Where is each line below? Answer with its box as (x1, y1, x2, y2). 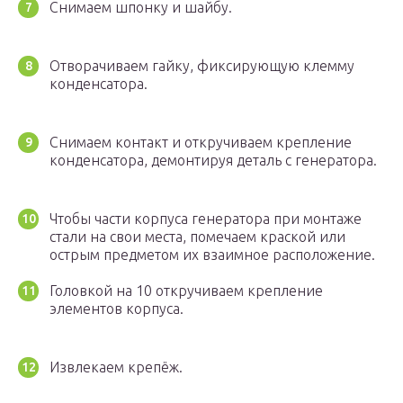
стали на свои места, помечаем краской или (49, 228, 345, 246)
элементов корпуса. (49, 300, 184, 318)
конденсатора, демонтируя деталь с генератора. (49, 152, 377, 169)
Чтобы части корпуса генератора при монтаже (49, 210, 362, 228)
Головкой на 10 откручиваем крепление (49, 282, 323, 300)
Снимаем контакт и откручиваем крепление (49, 134, 352, 151)
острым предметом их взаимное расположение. (49, 246, 375, 264)
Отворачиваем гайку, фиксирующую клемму (49, 58, 354, 75)
